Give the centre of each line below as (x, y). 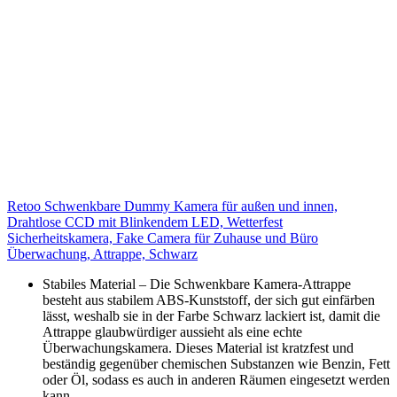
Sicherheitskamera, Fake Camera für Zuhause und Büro (163, 237)
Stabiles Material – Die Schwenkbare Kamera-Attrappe (197, 284)
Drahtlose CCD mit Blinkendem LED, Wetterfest (145, 222)
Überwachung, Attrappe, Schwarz (102, 253)
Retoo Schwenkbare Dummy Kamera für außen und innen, (172, 206)
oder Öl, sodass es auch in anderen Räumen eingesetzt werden (216, 379)
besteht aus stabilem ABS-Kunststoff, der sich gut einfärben (209, 300)
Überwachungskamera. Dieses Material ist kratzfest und (198, 347)
